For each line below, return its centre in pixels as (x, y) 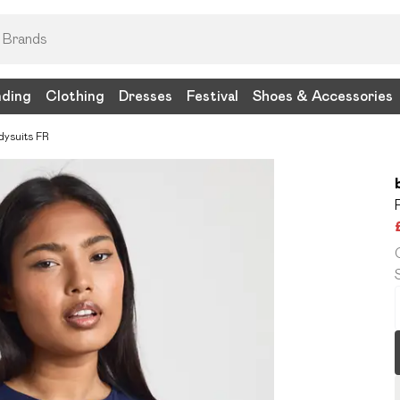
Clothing (75, 96)
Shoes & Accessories (323, 96)
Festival (212, 96)
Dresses (146, 96)
